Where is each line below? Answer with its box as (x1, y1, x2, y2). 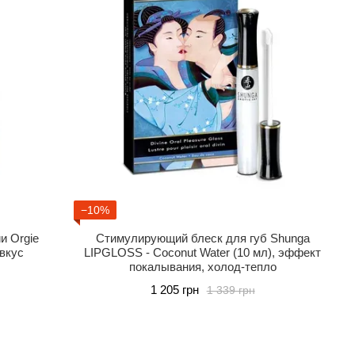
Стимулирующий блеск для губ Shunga (95, 231, 310, 245)
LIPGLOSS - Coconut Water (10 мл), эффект (84, 246, 322, 259)
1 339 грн (206, 283, 255, 296)
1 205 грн (150, 283, 199, 296)
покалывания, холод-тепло (128, 260, 277, 273)
